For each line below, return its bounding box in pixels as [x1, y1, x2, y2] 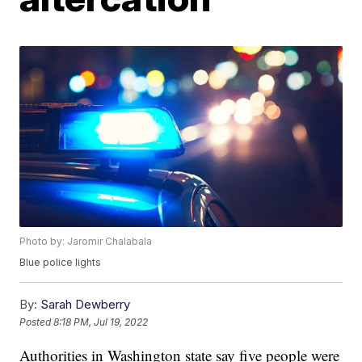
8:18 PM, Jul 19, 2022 [53, 315, 149, 328]
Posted [19, 315, 54, 328]
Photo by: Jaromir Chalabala [19, 235, 153, 248]
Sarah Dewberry [40, 297, 131, 313]
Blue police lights [19, 256, 102, 269]
